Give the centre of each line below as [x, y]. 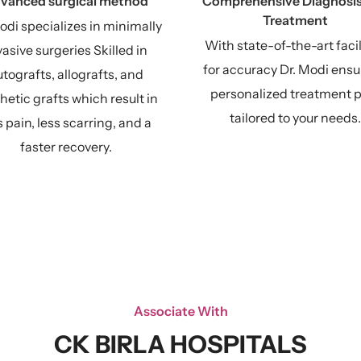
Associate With [180, 311]
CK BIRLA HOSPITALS [180, 344]
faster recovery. [66, 147]
